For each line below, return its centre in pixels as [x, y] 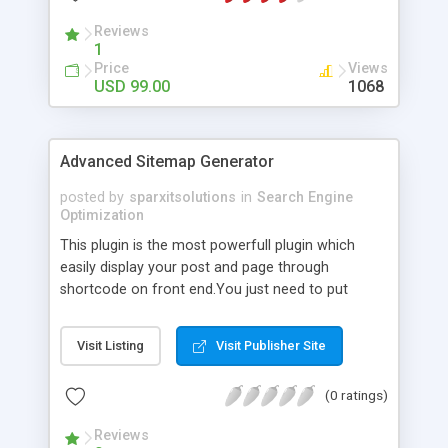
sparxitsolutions [182, 197]
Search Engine [305, 197]
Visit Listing [110, 345]
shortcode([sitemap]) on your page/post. [192, 311]
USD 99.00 [132, 86]
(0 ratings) [356, 394]
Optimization [102, 215]
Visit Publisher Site [271, 345]
